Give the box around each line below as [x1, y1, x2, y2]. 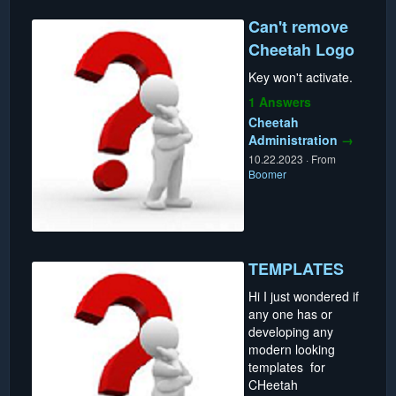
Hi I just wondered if [248, 286, 359, 305]
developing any [248, 322, 333, 340]
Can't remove [248, 14, 348, 38]
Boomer [248, 165, 286, 181]
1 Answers [248, 92, 311, 110]
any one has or [248, 304, 332, 323]
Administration [248, 130, 338, 148]
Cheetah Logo [248, 37, 354, 61]
